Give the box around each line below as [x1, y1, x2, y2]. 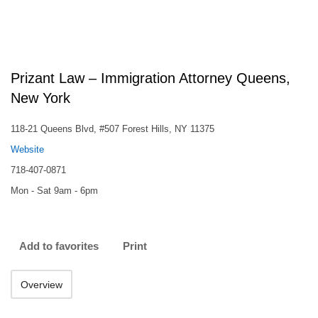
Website [11, 144, 44, 155]
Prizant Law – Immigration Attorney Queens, [11, 70, 290, 86]
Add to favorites [19, 240, 99, 252]
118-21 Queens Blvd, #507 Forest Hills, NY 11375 [11, 124, 214, 134]
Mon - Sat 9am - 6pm [11, 185, 98, 196]
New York [11, 90, 70, 106]
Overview [21, 279, 62, 290]
